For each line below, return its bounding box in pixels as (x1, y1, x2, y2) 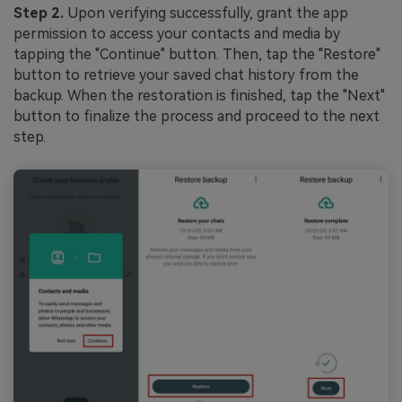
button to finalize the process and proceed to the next (13, 107, 380, 125)
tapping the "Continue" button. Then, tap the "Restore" (13, 45, 380, 63)
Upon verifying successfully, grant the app (64, 4, 348, 22)
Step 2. (13, 4, 64, 22)
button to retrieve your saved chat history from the (13, 66, 359, 83)
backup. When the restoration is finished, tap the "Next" (13, 86, 385, 104)
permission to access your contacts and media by (13, 24, 340, 42)
